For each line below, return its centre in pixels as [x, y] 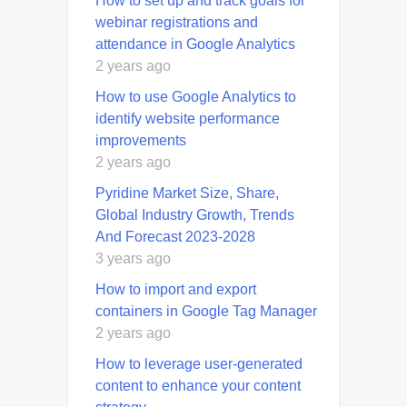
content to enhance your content [198, 386]
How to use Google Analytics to [196, 97]
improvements [141, 141]
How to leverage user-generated [199, 364]
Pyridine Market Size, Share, [187, 194]
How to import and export [176, 290]
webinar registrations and [177, 23]
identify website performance [188, 119]
